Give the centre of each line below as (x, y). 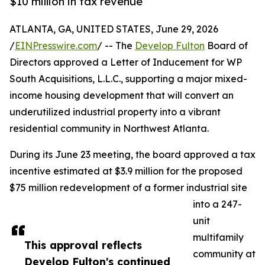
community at (224, 254)
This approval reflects (83, 245)
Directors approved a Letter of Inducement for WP (126, 62)
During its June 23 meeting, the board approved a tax (132, 155)
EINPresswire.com (56, 46)
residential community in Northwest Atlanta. (109, 129)
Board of (226, 46)
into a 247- (217, 204)
